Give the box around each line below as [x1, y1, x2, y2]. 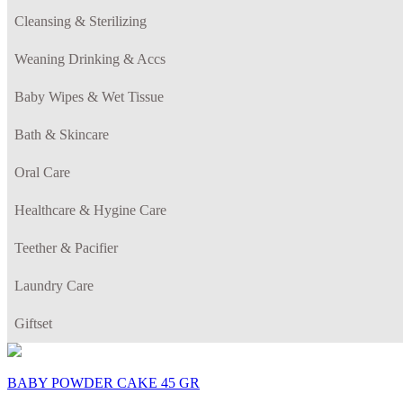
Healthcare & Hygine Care [14, 201, 166, 218]
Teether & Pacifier [14, 239, 118, 255]
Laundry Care [14, 277, 94, 293]
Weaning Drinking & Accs [14, 50, 166, 67]
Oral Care [14, 164, 70, 180]
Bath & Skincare [14, 126, 109, 142]
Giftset [14, 315, 52, 331]
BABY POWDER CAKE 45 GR [7, 374, 200, 390]
